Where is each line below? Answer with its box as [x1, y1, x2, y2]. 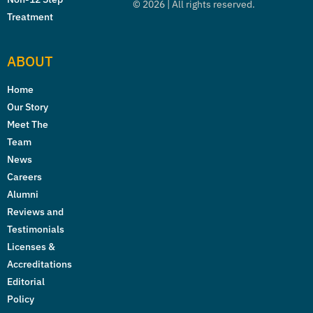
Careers [7, 170, 42, 183]
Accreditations [7, 257, 72, 270]
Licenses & [7, 240, 55, 253]
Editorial [7, 275, 45, 288]
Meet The [7, 117, 48, 131]
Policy [7, 292, 34, 305]
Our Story [7, 100, 48, 113]
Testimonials [7, 222, 64, 235]
